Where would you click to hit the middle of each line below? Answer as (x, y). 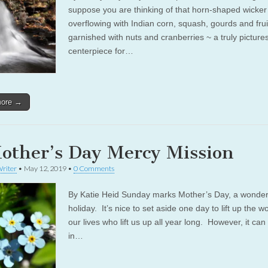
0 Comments (94, 168)
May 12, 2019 (45, 168)
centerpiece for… (101, 51)
